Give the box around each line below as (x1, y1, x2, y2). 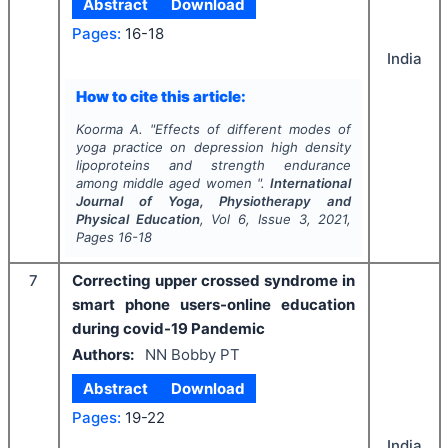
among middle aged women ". (75, 174, 271, 191)
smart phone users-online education (72, 294, 355, 314)
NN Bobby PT (144, 345, 240, 365)
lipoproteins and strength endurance (75, 156, 352, 173)
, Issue (246, 210, 299, 227)
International (270, 174, 352, 191)
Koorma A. (75, 120, 143, 137)
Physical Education (75, 210, 200, 227)
